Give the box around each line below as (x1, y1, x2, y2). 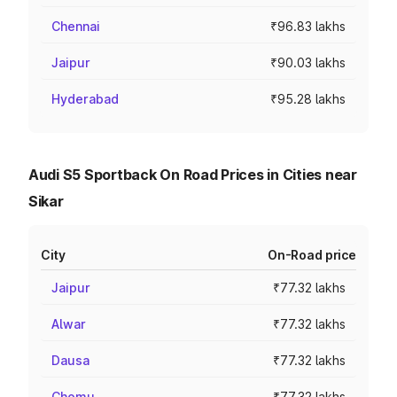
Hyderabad (51, 91, 119, 106)
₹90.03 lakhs (270, 55, 346, 70)
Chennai (51, 19, 100, 34)
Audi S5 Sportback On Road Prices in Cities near (28, 166, 357, 183)
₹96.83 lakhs (270, 19, 346, 34)
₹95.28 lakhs (270, 91, 346, 106)
